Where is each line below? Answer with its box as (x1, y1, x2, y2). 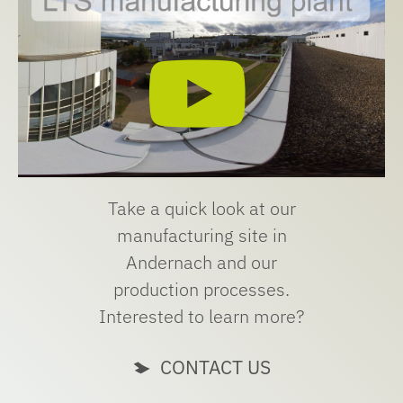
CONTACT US (159, 354, 271, 381)
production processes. (113, 277, 290, 302)
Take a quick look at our (107, 196, 296, 221)
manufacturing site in (116, 223, 287, 248)
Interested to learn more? (99, 304, 304, 329)
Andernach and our (126, 250, 277, 275)
